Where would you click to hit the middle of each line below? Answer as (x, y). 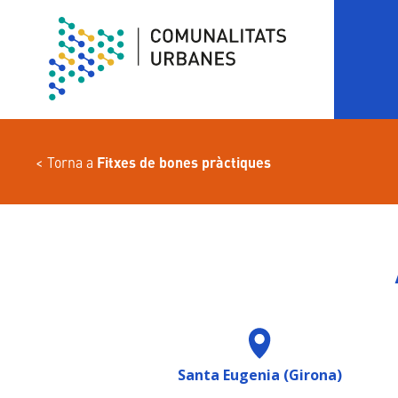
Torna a (72, 161)
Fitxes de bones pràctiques (184, 162)
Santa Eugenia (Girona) (259, 375)
